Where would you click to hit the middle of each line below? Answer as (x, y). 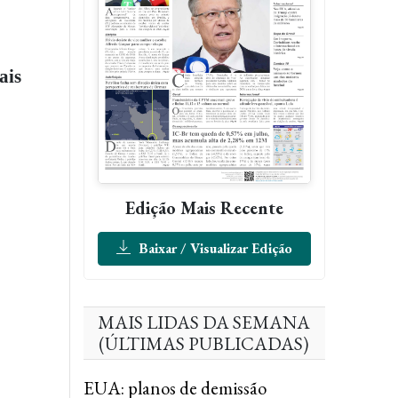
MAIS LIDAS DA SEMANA (204, 322)
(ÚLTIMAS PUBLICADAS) (204, 343)
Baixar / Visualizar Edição (213, 248)
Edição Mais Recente (204, 207)
